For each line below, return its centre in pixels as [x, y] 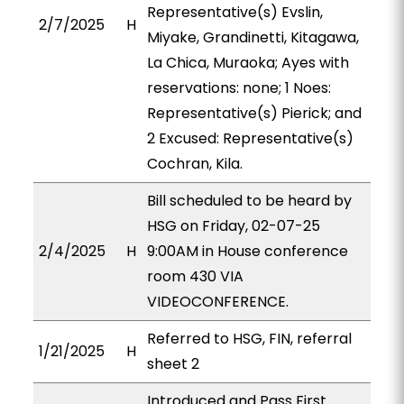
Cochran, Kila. [194, 164]
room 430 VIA [195, 276]
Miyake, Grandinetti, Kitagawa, [252, 37]
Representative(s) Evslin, [234, 12]
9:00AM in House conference [247, 251]
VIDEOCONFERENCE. [217, 302]
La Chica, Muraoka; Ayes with [248, 63]
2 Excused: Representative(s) [250, 138]
